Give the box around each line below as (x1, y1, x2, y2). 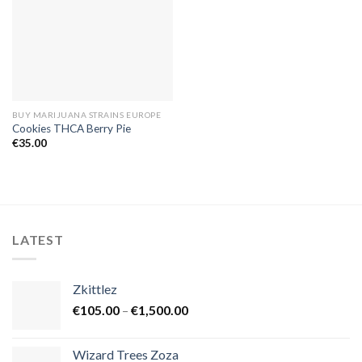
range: (187, 318, 222, 335)
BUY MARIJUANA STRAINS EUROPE (11, 109, 162, 120)
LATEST (12, 231, 64, 247)
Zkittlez (73, 281, 117, 297)
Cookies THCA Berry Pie (11, 121, 131, 135)
